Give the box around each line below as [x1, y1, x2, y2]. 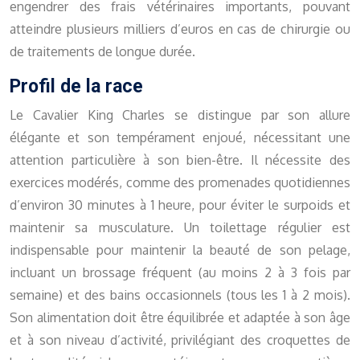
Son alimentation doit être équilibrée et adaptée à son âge [10, 309, 350, 326]
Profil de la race [10, 76, 143, 98]
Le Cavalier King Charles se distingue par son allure [10, 107, 350, 124]
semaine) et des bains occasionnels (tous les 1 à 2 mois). [10, 287, 350, 304]
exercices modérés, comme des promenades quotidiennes [10, 174, 350, 191]
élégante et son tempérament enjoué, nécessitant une [10, 129, 350, 146]
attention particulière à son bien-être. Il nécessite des [10, 152, 350, 169]
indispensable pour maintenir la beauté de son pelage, [10, 242, 350, 259]
